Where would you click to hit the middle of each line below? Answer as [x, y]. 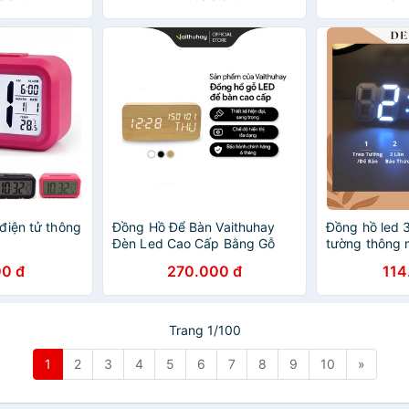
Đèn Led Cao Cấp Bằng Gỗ [194, 243]
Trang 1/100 [204, 330]
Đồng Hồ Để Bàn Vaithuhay [194, 227]
